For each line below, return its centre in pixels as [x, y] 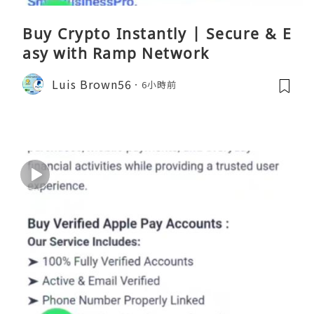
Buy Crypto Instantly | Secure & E [157, 34]
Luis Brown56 [92, 84]
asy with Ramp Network [116, 54]
